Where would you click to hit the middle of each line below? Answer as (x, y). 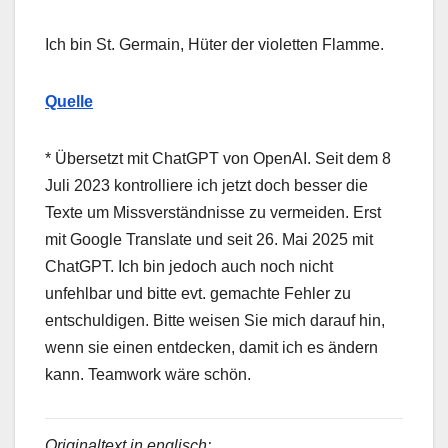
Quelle (69, 101)
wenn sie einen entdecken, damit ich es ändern (211, 347)
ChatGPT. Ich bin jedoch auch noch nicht (189, 266)
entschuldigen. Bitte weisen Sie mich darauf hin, (215, 320)
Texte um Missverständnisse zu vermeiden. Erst (213, 212)
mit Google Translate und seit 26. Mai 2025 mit (209, 239)
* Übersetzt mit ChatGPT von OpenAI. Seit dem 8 (218, 158)
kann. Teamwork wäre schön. (148, 374)
